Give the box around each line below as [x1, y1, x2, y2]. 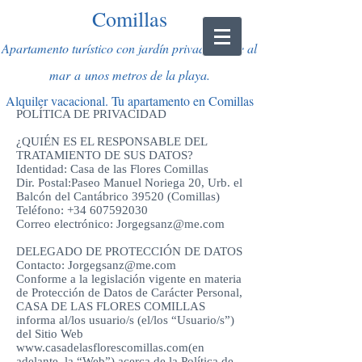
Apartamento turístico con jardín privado [2, 40, 212, 57]
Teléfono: [16, 204, 67, 217]
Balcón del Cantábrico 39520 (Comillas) [16, 190, 220, 203]
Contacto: [16, 259, 68, 271]
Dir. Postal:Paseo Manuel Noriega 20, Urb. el [16, 176, 242, 189]
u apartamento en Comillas [117, 92, 254, 109]
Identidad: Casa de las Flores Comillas [16, 162, 208, 175]
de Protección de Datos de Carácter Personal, [16, 286, 242, 299]
